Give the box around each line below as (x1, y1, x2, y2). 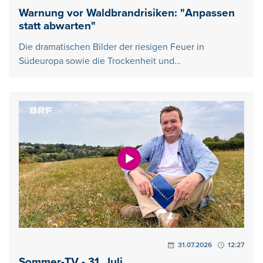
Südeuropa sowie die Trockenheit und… (19, 55, 181, 67)
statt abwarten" (19, 19, 96, 33)
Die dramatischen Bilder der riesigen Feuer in (19, 41, 204, 53)
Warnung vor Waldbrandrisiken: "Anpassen (19, 6, 235, 20)
